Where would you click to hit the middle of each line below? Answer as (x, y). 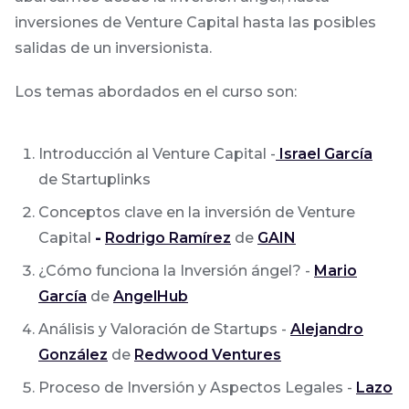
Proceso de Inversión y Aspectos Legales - (197, 387)
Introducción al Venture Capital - (157, 153)
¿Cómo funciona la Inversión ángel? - (176, 270)
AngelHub (151, 296)
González (73, 354)
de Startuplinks (94, 179)
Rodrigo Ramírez (168, 237)
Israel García (324, 153)
